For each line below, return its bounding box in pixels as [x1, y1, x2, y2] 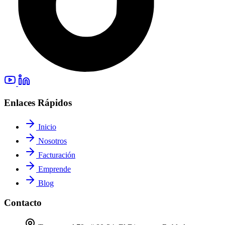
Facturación [36, 151, 75, 160]
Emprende [36, 165, 71, 174]
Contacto [4, 197, 42, 208]
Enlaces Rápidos [4, 97, 72, 108]
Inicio [36, 123, 56, 132]
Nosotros [36, 137, 67, 146]
